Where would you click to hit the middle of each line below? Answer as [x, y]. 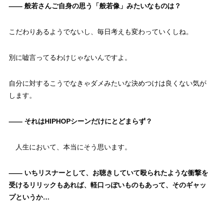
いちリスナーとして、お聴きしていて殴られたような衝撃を [116, 173]
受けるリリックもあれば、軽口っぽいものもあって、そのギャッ [107, 185]
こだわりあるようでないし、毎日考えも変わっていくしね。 [100, 32]
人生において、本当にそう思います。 [70, 147]
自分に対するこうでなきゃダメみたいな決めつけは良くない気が [107, 83]
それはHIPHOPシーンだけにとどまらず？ [88, 121]
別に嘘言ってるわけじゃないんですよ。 [70, 58]
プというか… [29, 197]
